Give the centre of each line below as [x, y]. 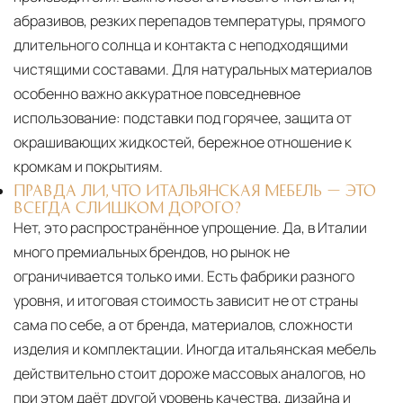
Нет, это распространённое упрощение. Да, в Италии [190, 228]
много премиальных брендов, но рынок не [152, 252]
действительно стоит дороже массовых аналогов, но [189, 374]
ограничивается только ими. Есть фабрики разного [184, 277]
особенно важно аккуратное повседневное [157, 94]
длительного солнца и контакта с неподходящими [181, 45]
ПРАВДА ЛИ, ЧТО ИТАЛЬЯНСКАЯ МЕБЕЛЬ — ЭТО [195, 190]
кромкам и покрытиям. [88, 167]
